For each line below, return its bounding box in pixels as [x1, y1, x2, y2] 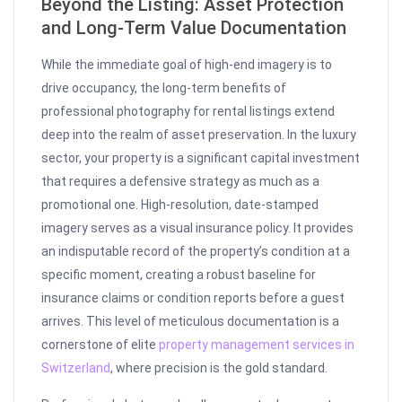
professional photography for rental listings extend [41, 104, 336, 119]
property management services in [159, 337, 355, 353]
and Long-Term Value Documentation [41, 17, 347, 39]
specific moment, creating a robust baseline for [41, 267, 317, 283]
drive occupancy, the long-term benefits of [41, 81, 287, 96]
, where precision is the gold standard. [110, 361, 328, 376]
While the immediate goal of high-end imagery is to [41, 57, 333, 73]
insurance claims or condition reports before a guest [41, 291, 345, 306]
